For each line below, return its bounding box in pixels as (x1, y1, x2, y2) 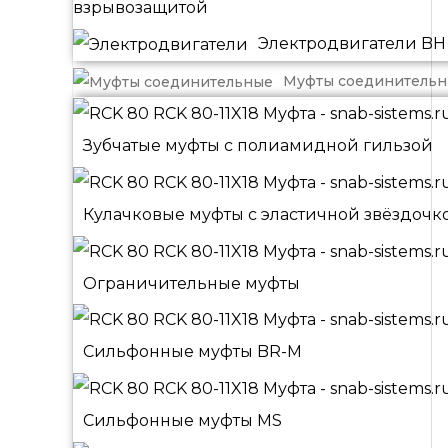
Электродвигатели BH (258, 34, 446, 54)
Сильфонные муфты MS (83, 411, 282, 431)
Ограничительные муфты (83, 273, 300, 293)
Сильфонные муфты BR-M (83, 342, 302, 362)
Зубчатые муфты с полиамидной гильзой (83, 135, 433, 155)
